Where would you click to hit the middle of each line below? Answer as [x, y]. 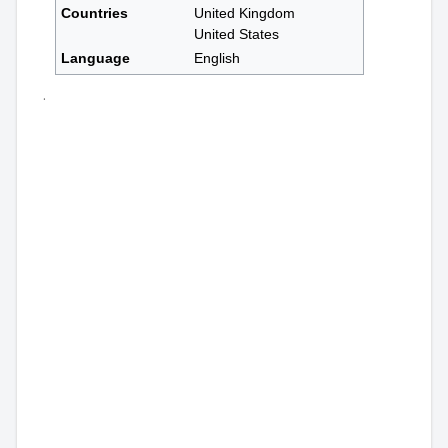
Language [96, 58]
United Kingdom [245, 13]
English [217, 58]
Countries [95, 13]
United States [237, 34]
